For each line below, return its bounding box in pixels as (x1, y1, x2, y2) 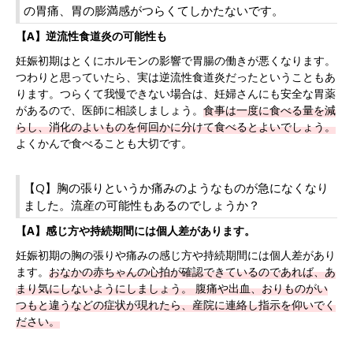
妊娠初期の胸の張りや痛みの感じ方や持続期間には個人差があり (16, 247, 336, 262)
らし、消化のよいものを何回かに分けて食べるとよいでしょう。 (16, 118, 336, 134)
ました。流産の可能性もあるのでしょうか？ (24, 196, 260, 213)
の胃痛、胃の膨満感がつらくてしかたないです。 (24, 2, 284, 18)
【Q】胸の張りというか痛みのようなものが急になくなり (24, 179, 329, 195)
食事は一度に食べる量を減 (203, 102, 336, 117)
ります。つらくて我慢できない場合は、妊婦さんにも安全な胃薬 (16, 85, 336, 101)
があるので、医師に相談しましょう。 (16, 102, 203, 117)
